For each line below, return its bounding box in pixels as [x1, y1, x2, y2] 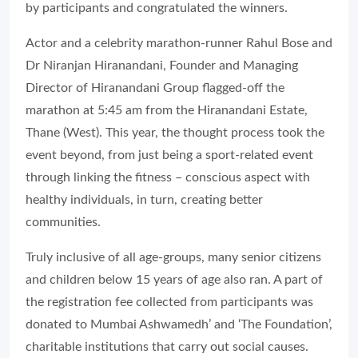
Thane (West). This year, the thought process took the [26, 126, 324, 140]
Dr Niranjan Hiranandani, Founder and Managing [26, 59, 298, 73]
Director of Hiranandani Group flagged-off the [26, 82, 284, 95]
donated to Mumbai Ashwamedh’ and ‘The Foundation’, [26, 318, 332, 332]
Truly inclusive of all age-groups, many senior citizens [26, 251, 321, 265]
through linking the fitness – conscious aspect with [26, 171, 310, 185]
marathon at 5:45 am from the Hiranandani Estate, [26, 104, 308, 117]
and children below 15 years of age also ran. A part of [26, 273, 323, 287]
